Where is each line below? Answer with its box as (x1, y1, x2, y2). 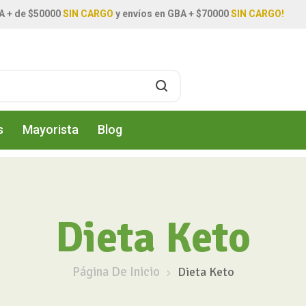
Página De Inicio (72, 264, 160, 280)
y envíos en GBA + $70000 (113, 8, 231, 19)
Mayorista (22, 122, 79, 137)
